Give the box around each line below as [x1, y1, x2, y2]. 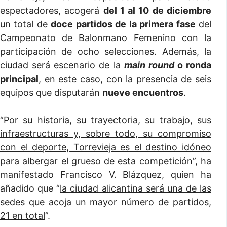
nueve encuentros [102, 87, 183, 98]
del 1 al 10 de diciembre [103, 5, 212, 16]
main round [124, 60, 174, 70]
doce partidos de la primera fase [51, 19, 196, 29]
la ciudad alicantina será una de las [60, 183, 211, 194]
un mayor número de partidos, [75, 197, 212, 207]
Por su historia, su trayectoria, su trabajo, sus [4, 115, 211, 125]
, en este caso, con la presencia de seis [39, 73, 211, 84]
